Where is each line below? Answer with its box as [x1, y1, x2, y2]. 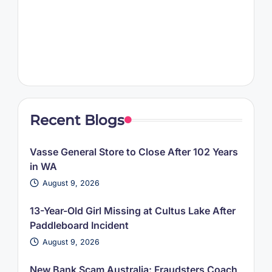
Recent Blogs [29, 111, 124, 129]
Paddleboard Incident [29, 219, 129, 231]
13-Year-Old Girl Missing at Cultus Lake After [29, 204, 236, 217]
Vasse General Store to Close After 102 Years [29, 145, 238, 158]
